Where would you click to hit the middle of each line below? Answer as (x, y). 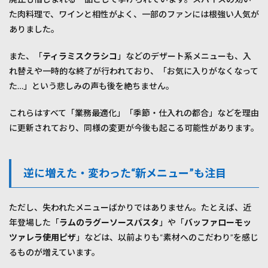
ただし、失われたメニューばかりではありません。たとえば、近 (130, 208)
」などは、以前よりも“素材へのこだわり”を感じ (167, 237)
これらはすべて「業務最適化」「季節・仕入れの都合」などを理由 (134, 113)
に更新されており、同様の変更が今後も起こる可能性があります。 (134, 128)
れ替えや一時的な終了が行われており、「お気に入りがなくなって (134, 71)
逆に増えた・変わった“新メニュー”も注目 (125, 173)
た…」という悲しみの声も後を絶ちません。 (92, 86)
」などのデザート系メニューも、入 (184, 56)
